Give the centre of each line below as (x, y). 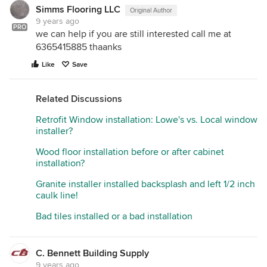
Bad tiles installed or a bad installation (114, 216)
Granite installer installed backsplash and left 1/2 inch (145, 184)
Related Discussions (79, 99)
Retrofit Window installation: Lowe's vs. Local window (147, 119)
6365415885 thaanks (79, 47)
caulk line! (57, 195)
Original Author (151, 10)
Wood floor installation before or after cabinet (130, 152)
